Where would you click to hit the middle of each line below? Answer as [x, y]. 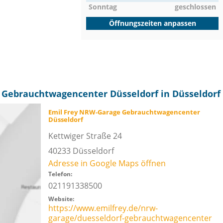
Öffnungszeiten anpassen [152, 23]
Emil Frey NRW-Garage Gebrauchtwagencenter [124, 112]
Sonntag [103, 7]
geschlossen [195, 7]
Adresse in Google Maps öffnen [107, 163]
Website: [61, 199]
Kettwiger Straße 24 [85, 136]
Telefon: [60, 174]
